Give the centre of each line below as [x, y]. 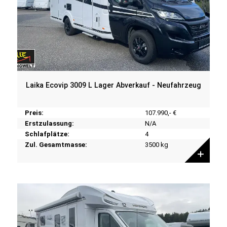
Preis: [34, 112]
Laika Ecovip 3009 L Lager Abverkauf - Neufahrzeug [113, 85]
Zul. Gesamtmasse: [56, 144]
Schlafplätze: [47, 134]
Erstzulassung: [49, 123]
